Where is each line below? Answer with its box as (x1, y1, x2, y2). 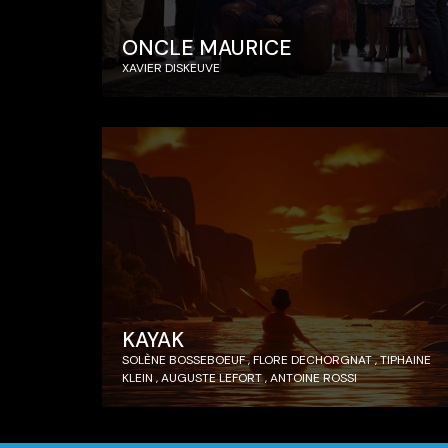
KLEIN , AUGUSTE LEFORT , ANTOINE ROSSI (122, 370, 357, 387)
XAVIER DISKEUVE (122, 60, 220, 77)
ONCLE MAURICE (122, 34, 292, 63)
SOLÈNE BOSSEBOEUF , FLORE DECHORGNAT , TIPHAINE (122, 352, 431, 369)
